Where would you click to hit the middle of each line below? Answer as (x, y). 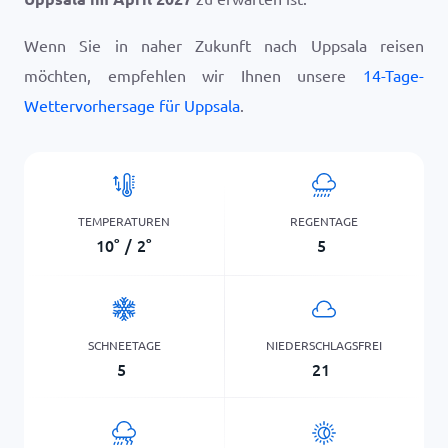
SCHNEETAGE (124, 344)
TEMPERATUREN (124, 220)
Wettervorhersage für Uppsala (132, 105)
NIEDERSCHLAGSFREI (324, 344)
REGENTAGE (324, 220)
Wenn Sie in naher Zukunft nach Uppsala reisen (224, 45)
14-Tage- (393, 75)
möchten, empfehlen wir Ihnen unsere (193, 75)
